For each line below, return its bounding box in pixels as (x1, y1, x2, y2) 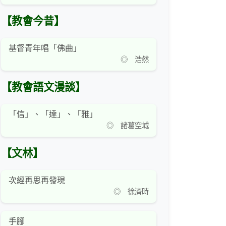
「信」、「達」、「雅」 (9, 110, 97, 119)
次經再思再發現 (9, 176, 65, 185)
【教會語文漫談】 (1, 81, 86, 94)
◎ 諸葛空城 (99, 122, 149, 130)
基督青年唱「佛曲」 (9, 44, 81, 53)
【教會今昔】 (1, 15, 65, 28)
